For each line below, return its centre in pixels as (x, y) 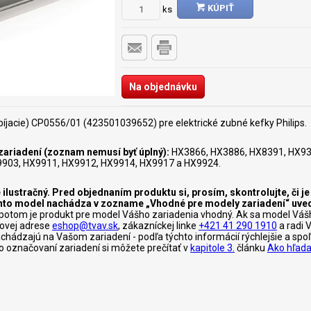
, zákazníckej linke (158, 226)
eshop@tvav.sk (85, 226)
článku (251, 248)
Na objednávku (163, 87)
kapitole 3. (212, 248)
